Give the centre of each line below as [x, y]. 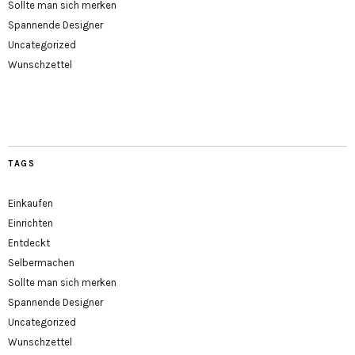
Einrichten [31, 223]
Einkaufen [31, 204]
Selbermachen [41, 263]
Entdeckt [29, 243]
